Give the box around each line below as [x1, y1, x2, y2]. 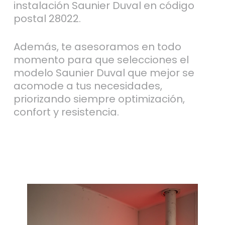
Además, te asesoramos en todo [13, 39, 181, 54]
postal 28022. [13, 11, 81, 26]
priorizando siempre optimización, [13, 91, 185, 106]
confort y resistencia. [13, 104, 119, 119]
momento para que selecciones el [13, 52, 189, 67]
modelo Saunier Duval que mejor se [13, 65, 194, 80]
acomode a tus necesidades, [13, 78, 162, 93]
